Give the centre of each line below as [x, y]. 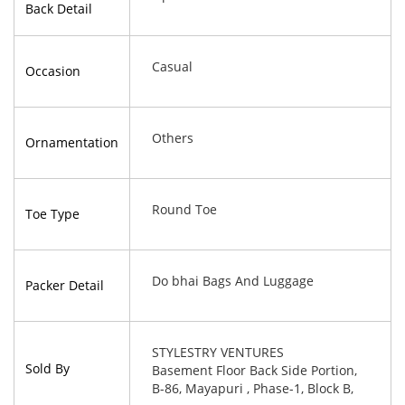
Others [173, 138]
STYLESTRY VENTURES [218, 352]
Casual [172, 66]
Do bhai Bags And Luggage [233, 281]
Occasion [53, 71]
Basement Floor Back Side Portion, [254, 370]
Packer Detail [65, 285]
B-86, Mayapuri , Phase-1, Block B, [253, 388]
